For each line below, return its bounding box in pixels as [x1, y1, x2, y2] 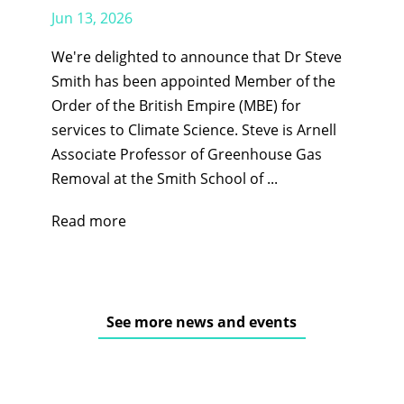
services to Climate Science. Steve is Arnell [50, 119, 336, 140]
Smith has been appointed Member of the [50, 70, 335, 91]
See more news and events [106, 311, 298, 332]
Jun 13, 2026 [50, 7, 133, 28]
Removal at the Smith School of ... [50, 168, 278, 188]
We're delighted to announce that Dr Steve [50, 46, 342, 67]
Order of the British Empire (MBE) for [50, 95, 301, 115]
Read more [50, 210, 126, 231]
